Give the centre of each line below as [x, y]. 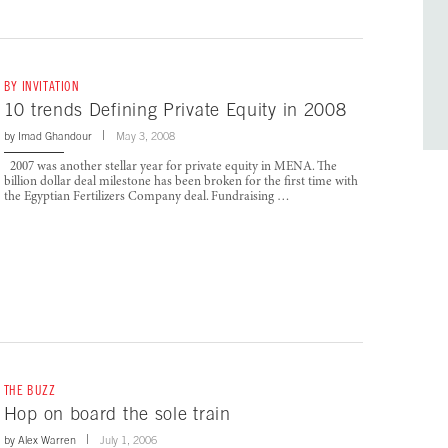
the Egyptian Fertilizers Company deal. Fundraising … [146, 198]
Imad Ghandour [54, 136]
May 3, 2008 [145, 136]
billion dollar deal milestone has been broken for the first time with [180, 183]
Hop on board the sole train [117, 414]
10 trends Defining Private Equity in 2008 [175, 110]
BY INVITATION [41, 87]
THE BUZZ [29, 391]
